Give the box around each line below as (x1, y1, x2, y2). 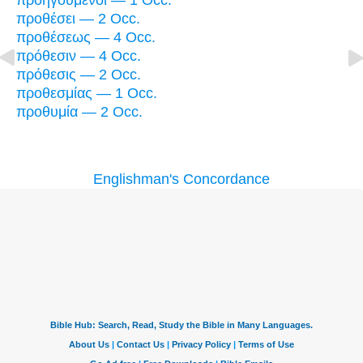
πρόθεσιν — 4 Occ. (16, 48, 141, 65)
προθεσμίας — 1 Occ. (16, 85, 157, 102)
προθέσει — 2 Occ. (16, 11, 140, 28)
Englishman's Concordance (93, 171, 270, 188)
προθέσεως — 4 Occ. (16, 29, 156, 46)
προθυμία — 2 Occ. (16, 104, 143, 121)
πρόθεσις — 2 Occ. (16, 66, 141, 83)
